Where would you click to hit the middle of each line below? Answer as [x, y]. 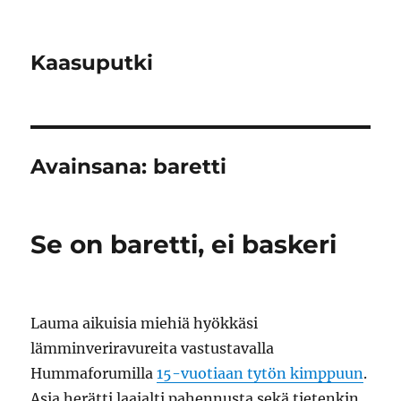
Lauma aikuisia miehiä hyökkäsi [145, 323]
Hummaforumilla [94, 373]
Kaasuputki [92, 63]
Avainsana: [92, 166]
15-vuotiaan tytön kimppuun [260, 373]
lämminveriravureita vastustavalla [153, 348]
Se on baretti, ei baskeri [184, 244]
